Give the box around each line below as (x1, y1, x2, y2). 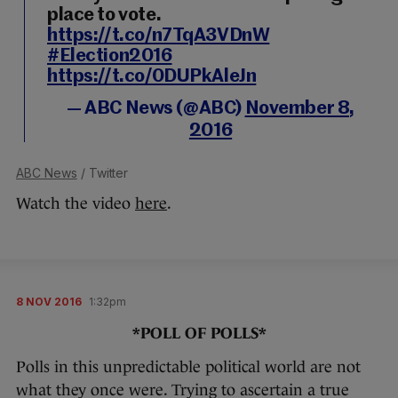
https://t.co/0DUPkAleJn (47, 67, 257, 86)
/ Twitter (76, 164, 129, 180)
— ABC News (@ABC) (67, 99, 245, 118)
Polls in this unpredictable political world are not (16, 357, 361, 376)
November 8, (244, 99, 354, 118)
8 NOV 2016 (16, 294, 82, 308)
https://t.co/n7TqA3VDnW (47, 26, 270, 45)
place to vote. (47, 5, 162, 25)
